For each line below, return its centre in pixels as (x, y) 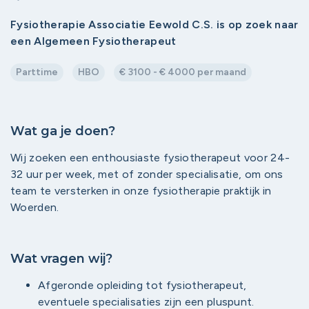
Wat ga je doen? (63, 131)
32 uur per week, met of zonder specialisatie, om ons (147, 174)
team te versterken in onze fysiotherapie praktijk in (141, 191)
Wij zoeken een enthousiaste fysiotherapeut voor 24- (150, 158)
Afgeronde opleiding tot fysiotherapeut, (142, 285)
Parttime (37, 72)
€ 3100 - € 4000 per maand (183, 72)
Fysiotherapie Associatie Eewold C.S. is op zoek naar (154, 24)
